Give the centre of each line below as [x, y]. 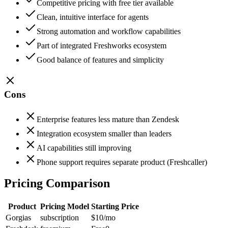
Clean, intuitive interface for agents [93, 17]
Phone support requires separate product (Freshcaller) [122, 162]
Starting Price [115, 207]
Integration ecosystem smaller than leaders [104, 133]
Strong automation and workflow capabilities [109, 32]
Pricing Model [65, 207]
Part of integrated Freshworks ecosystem [102, 46]
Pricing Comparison [57, 183]
